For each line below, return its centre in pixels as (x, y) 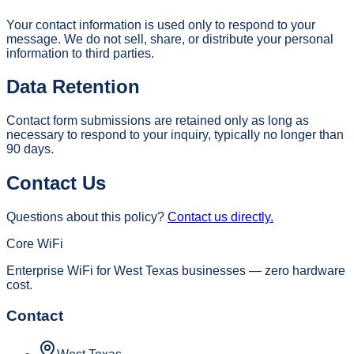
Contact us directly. (220, 217)
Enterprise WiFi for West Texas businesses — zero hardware (176, 271)
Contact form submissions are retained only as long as (158, 121)
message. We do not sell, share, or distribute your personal (170, 39)
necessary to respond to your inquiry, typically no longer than (175, 135)
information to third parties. (80, 53)
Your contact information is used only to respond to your (161, 24)
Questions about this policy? (85, 217)
